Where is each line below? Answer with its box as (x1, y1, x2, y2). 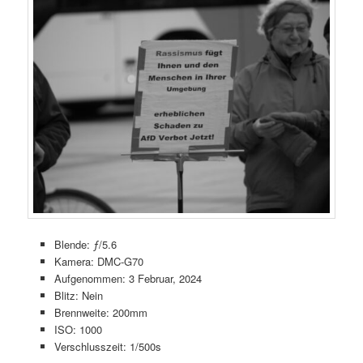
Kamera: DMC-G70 (53, 253, 143, 269)
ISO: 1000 (53, 321, 102, 337)
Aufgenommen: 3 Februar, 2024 (53, 270, 202, 286)
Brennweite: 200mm (53, 304, 147, 320)
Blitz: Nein (53, 287, 103, 303)
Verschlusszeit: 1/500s (53, 338, 161, 354)
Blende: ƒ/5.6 (53, 236, 117, 252)
